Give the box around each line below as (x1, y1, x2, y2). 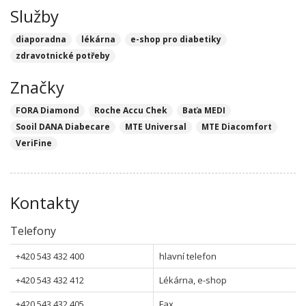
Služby (10, 5, 59, 27)
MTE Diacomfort (201, 121, 272, 133)
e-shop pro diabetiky (130, 33, 221, 45)
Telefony (10, 223, 56, 238)
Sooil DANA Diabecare (16, 121, 110, 133)
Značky (10, 76, 64, 98)
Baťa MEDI (182, 105, 225, 116)
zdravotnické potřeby (16, 50, 110, 61)
